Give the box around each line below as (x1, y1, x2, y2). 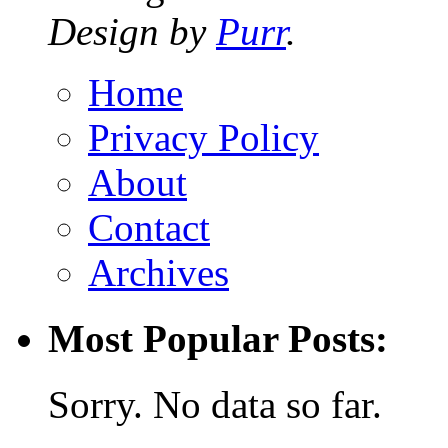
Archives (88, 250, 229, 294)
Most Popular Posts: (48, 316, 388, 360)
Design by (48, 9, 216, 53)
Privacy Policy (88, 115, 319, 159)
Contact (88, 205, 210, 249)
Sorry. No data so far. (48, 383, 382, 427)
